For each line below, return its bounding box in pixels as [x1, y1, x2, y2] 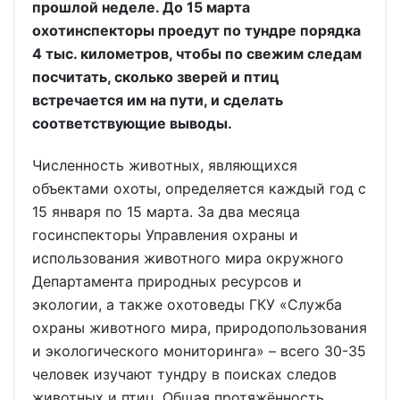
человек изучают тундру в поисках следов [32, 364, 337, 383]
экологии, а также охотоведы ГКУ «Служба [32, 295, 342, 313]
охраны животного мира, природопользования [32, 318, 367, 337]
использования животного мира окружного [32, 248, 344, 267]
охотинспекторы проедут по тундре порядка [32, 21, 361, 39]
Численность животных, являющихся [32, 155, 297, 174]
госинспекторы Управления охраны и [32, 225, 298, 244]
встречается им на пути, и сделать [32, 90, 283, 109]
